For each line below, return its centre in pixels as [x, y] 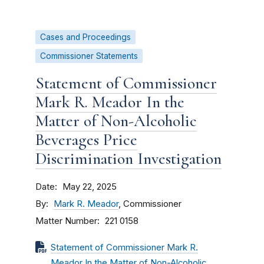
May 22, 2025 [90, 187]
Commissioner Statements [89, 56]
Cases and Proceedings [85, 37]
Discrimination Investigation [128, 159]
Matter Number [66, 221]
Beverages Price [86, 140]
